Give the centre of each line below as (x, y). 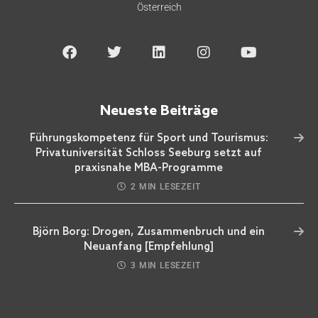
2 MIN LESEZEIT (166, 187)
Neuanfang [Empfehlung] (149, 247)
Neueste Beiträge (159, 112)
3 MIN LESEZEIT (166, 266)
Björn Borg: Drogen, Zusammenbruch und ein (149, 232)
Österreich (159, 7)
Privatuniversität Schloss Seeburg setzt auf (149, 154)
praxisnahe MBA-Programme (149, 169)
